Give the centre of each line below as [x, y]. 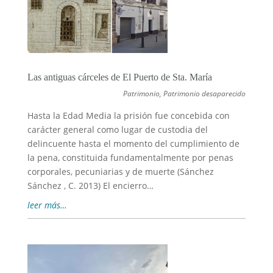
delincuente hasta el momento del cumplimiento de [133, 144]
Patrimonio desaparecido [205, 94]
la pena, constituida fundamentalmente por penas [130, 158]
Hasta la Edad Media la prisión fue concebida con [128, 116]
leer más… [47, 205]
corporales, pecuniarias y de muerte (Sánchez [120, 172]
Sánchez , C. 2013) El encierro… [90, 186]
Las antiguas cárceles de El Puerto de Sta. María [119, 77]
